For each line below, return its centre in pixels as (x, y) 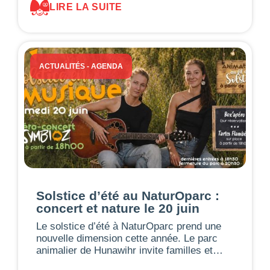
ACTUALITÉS (62, 66)
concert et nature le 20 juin (118, 208)
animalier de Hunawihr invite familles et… (130, 250)
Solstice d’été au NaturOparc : (128, 195)
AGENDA (107, 66)
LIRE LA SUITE (86, 7)
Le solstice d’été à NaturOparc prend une (129, 226)
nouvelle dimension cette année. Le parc (127, 238)
